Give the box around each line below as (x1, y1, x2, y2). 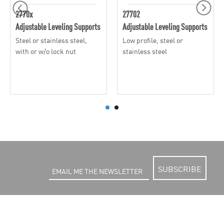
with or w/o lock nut (15, 45, 76, 56)
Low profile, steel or (122, 34, 183, 45)
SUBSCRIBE (158, 162, 201, 175)
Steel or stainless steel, (15, 34, 87, 45)
